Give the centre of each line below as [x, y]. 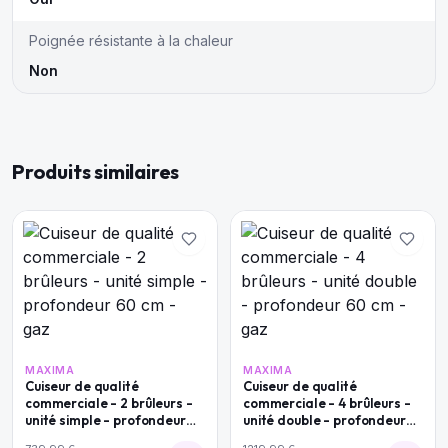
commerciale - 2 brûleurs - [109, 403]
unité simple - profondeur [105, 420]
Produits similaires [96, 171]
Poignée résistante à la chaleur [131, 40]
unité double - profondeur [324, 420]
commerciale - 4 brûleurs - [327, 403]
